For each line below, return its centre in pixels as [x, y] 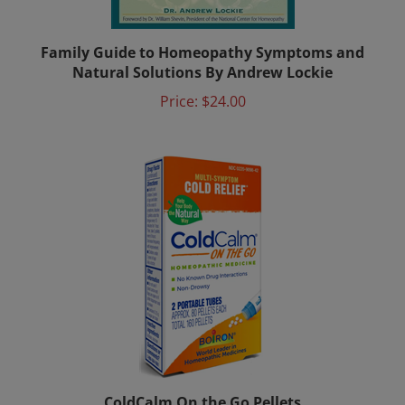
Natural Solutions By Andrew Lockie [202, 55]
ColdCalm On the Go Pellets [202, 385]
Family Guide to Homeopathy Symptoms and [202, 35]
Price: [179, 84]
